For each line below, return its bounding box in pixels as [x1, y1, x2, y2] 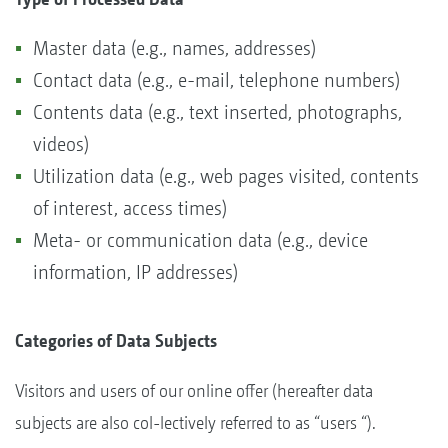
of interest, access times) [33, 196, 227, 220]
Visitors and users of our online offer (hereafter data [15, 379, 373, 401]
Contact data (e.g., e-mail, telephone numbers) [33, 68, 400, 92]
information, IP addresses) [33, 260, 238, 284]
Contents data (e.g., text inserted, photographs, [33, 100, 402, 124]
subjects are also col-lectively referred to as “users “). [15, 411, 376, 433]
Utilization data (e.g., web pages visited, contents [33, 164, 419, 188]
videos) [33, 132, 89, 156]
